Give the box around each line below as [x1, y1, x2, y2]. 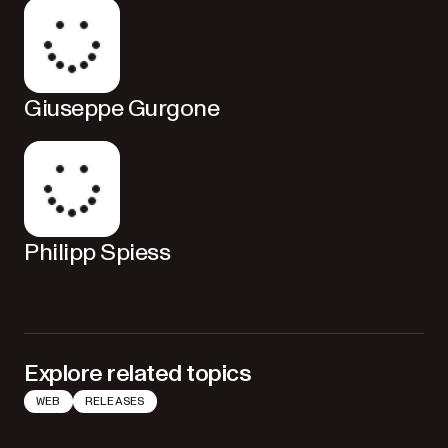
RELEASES [84, 395, 145, 408]
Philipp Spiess [24, 236, 171, 270]
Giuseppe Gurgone [24, 92, 220, 126]
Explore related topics [24, 357, 252, 391]
